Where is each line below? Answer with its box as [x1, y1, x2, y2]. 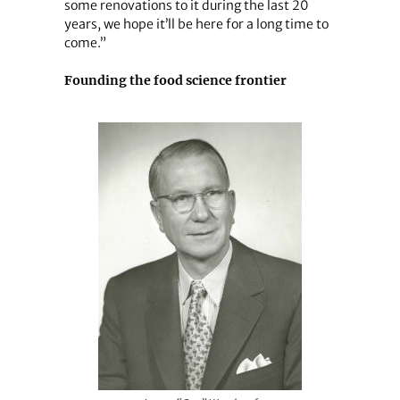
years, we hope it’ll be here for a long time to [63, 15, 329, 32]
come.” [63, 34, 106, 51]
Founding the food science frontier [63, 72, 287, 89]
